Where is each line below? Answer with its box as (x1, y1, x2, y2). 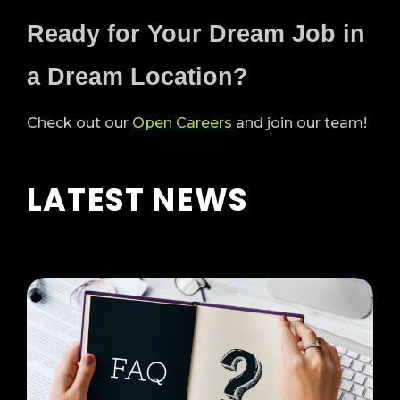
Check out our (27, 114, 132, 132)
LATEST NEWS (27, 178, 249, 222)
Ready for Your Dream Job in (27, 20, 365, 47)
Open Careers (132, 114, 232, 132)
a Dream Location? (27, 62, 248, 90)
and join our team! (232, 114, 367, 132)
